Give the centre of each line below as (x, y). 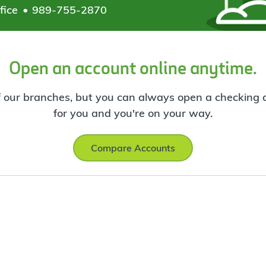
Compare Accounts (133, 148)
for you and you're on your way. (133, 113)
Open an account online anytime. (133, 67)
